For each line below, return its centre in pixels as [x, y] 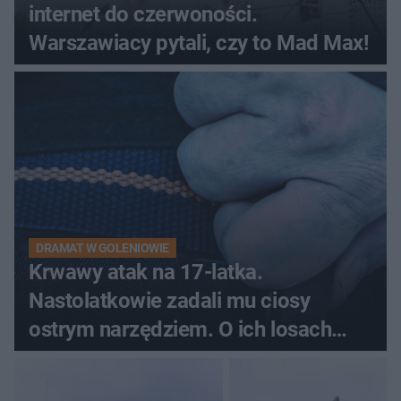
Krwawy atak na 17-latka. [146, 272]
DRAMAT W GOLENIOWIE [102, 247]
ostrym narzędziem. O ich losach [180, 329]
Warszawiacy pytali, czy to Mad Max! [199, 43]
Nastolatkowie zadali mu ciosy [170, 300]
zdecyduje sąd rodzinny [138, 358]
